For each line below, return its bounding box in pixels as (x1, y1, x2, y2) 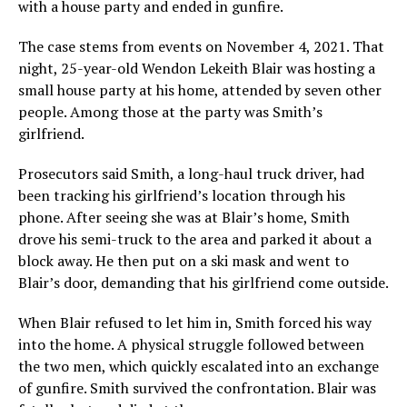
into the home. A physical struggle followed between (18, 334, 364, 354)
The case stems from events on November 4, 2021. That (18, 36, 384, 56)
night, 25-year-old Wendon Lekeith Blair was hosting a (18, 58, 375, 78)
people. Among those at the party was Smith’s (18, 102, 323, 122)
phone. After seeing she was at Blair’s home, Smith (18, 207, 350, 227)
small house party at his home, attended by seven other (18, 80, 382, 100)
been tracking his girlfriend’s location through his (18, 185, 345, 205)
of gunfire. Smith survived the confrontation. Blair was (18, 378, 376, 398)
